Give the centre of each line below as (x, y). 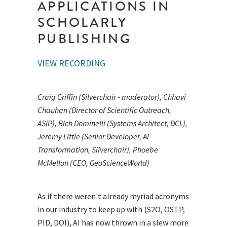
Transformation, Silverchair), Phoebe (98, 149)
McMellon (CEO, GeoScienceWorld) (93, 163)
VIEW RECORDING (71, 63)
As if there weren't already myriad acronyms (113, 196)
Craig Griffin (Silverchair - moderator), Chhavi (112, 97)
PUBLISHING (84, 39)
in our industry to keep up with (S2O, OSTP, (111, 209)
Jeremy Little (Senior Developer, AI (93, 136)
